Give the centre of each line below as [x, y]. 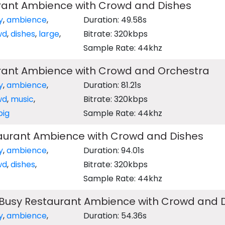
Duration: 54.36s [115, 216]
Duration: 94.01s [114, 150]
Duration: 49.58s [115, 20]
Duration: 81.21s [113, 85]
